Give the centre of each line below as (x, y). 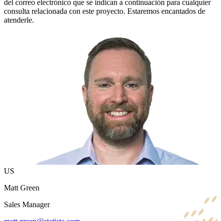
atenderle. (19, 20)
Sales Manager (27, 205)
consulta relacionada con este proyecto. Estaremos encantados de (105, 11)
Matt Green (22, 188)
